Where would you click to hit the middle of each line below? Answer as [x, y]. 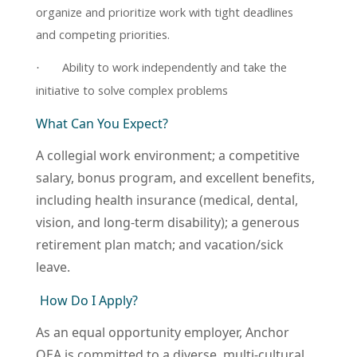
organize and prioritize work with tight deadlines [165, 12]
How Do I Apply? [90, 301]
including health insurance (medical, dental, [167, 200]
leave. [55, 267]
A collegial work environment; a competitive [168, 156]
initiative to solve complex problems [132, 90]
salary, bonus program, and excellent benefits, [175, 178]
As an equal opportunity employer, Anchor [163, 333]
